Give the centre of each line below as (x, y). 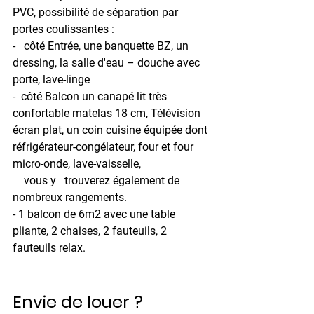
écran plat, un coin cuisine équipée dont (111, 130)
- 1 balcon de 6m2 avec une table (95, 214)
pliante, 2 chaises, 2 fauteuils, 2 (91, 231)
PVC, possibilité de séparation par (97, 13)
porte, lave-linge (51, 80)
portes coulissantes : (63, 29)
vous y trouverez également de (18, 181)
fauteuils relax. (49, 248)
